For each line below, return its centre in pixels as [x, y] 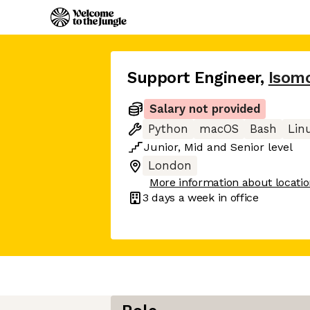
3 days [159, 197]
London [170, 166]
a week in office [217, 197]
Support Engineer [194, 78]
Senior [247, 147]
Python [168, 129]
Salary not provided [205, 109]
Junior [161, 147]
